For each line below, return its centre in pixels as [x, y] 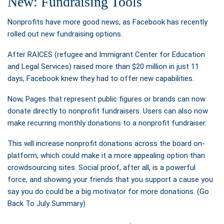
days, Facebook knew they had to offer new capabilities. [101, 78]
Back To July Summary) [46, 203]
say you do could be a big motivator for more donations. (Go [108, 191]
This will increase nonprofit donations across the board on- [106, 143]
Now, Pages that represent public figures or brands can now [106, 99]
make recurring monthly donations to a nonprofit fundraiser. [107, 123]
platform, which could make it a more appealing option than [106, 155]
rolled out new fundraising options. [65, 34]
